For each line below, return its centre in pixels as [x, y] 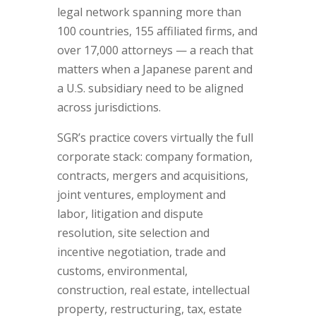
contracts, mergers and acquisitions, [152, 176]
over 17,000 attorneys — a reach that [155, 50]
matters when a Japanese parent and [154, 69]
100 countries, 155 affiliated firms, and [157, 31]
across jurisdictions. [109, 107]
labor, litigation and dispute [130, 214]
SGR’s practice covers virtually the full [155, 138]
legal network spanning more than [149, 12]
